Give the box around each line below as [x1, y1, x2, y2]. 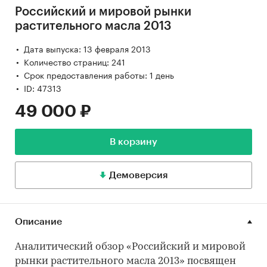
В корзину [110, 136, 157, 147]
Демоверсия [108, 170, 168, 180]
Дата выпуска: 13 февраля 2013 [24, 41, 151, 55]
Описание [15, 216, 62, 226]
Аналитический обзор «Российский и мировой [15, 241, 246, 252]
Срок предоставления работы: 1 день [24, 67, 174, 81]
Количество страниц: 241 [24, 54, 125, 68]
